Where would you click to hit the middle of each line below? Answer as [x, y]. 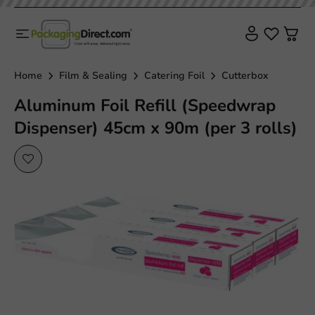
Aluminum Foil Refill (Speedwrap [145, 105]
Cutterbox [245, 75]
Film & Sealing [93, 75]
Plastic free [272, 18]
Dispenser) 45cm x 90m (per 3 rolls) [156, 128]
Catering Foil [174, 75]
